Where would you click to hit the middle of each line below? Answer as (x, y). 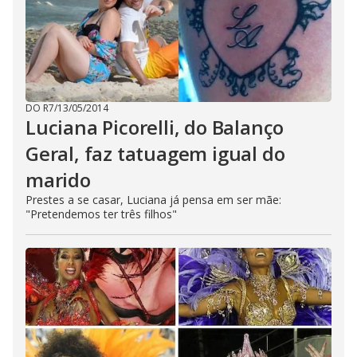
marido (58, 180)
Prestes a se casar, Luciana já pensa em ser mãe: (153, 200)
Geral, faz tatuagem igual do (155, 153)
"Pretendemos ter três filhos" (101, 214)
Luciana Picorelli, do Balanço (155, 127)
